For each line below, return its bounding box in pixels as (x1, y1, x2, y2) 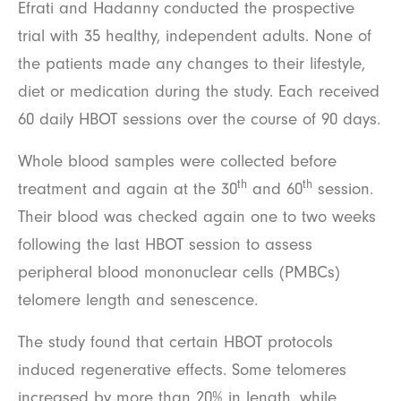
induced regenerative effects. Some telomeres (18, 360, 346, 380)
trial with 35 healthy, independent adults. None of (18, 26, 371, 47)
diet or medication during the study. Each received (18, 81, 380, 102)
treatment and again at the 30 (18, 179, 237, 200)
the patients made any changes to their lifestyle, (18, 54, 365, 74)
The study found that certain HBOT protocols (18, 332, 333, 353)
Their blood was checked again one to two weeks (18, 207, 376, 227)
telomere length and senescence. (18, 290, 269, 311)
